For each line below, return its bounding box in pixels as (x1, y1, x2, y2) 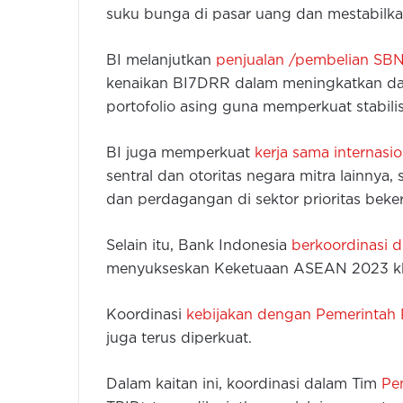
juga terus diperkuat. (106, 332, 252, 346)
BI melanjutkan (106, 54, 216, 68)
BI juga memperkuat (106, 147, 255, 161)
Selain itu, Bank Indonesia (106, 239, 291, 254)
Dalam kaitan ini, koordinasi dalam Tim (106, 378, 381, 392)
